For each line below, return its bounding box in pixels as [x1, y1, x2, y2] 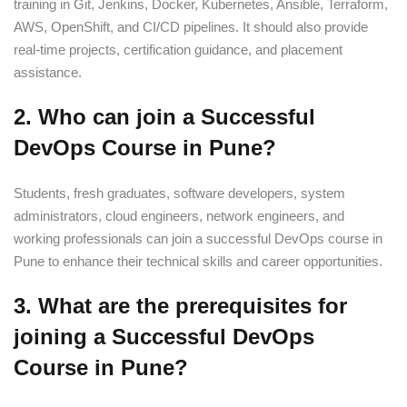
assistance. [14, 64, 82, 80]
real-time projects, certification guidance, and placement [14, 41, 342, 57]
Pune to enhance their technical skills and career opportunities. [14, 253, 382, 269]
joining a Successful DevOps [14, 323, 314, 349]
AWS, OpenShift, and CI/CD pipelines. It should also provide [14, 18, 368, 35]
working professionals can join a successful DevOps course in [14, 230, 382, 246]
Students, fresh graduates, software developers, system [14, 184, 345, 201]
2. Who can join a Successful [14, 104, 315, 129]
